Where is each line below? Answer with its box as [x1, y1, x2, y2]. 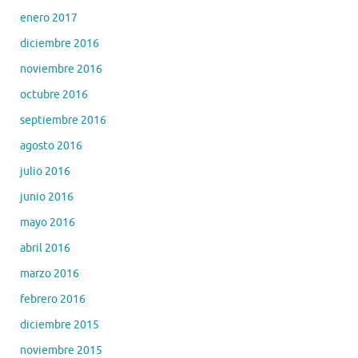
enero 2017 [20, 11, 78, 26]
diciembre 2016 [20, 37, 99, 51]
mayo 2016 [20, 216, 75, 230]
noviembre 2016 [20, 62, 102, 77]
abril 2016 [20, 241, 70, 256]
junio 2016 [20, 190, 74, 205]
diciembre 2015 [20, 318, 99, 332]
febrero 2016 [20, 292, 86, 307]
